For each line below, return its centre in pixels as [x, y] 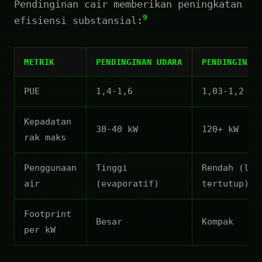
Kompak [218, 221]
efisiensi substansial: [78, 20]
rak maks [45, 137]
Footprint [48, 214]
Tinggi [112, 168]
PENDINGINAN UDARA [139, 62]
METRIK [39, 62]
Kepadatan [48, 121]
